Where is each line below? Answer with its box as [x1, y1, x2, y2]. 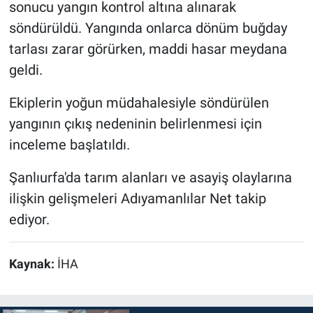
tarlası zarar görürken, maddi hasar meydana [8, 41, 287, 58]
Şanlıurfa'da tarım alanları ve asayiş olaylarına [8, 169, 292, 187]
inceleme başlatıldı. [8, 136, 130, 154]
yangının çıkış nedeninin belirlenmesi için [8, 115, 262, 133]
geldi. [8, 61, 43, 79]
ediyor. [8, 211, 50, 228]
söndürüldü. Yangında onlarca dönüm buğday [8, 20, 287, 37]
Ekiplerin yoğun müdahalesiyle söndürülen [8, 94, 269, 112]
